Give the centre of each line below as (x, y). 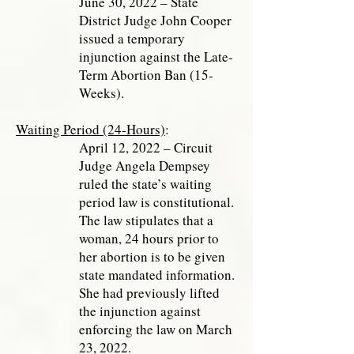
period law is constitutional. (156, 202)
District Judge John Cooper (155, 20)
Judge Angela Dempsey (145, 166)
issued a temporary (132, 38)
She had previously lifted (149, 293)
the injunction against (140, 311)
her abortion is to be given (152, 256)
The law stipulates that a (146, 220)
